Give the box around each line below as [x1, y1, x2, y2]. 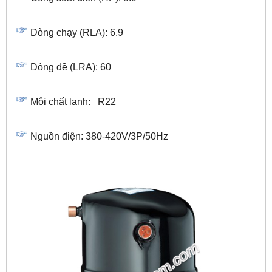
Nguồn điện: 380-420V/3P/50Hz [30, 131, 168, 142]
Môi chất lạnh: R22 [30, 97, 116, 107]
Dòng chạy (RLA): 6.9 [30, 27, 123, 38]
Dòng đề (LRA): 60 [30, 62, 111, 73]
